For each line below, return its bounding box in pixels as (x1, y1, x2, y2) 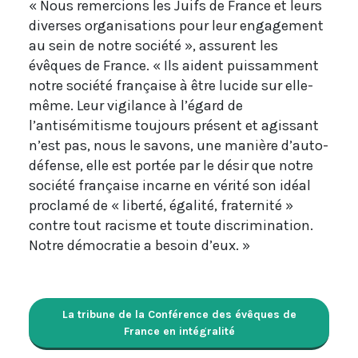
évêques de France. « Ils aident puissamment (29, 57, 319, 75)
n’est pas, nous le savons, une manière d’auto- (29, 137, 328, 155)
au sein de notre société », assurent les (29, 37, 278, 55)
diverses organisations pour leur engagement (29, 17, 324, 35)
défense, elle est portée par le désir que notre (29, 157, 313, 175)
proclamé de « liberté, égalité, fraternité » (29, 197, 293, 215)
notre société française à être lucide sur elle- (29, 77, 313, 95)
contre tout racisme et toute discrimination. (29, 217, 313, 235)
